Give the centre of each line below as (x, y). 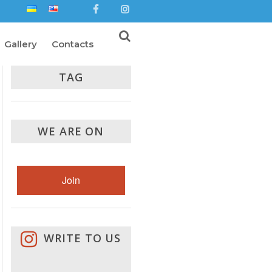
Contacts (72, 44)
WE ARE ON (71, 131)
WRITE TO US (83, 238)
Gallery (21, 44)
